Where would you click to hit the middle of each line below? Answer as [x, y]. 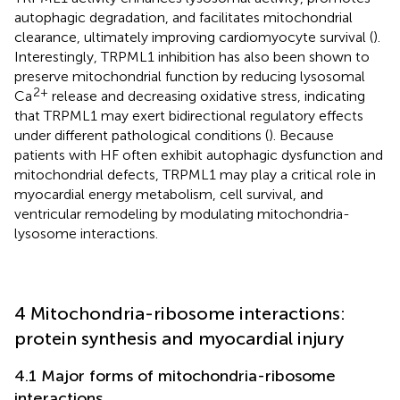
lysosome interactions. [86, 233]
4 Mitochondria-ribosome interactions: [180, 313]
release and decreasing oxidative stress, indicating [207, 96]
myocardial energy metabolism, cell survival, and [169, 194]
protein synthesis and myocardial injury [179, 338]
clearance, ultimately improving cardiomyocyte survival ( [194, 37]
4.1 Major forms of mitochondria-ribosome [175, 375]
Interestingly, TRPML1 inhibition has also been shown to [192, 56]
